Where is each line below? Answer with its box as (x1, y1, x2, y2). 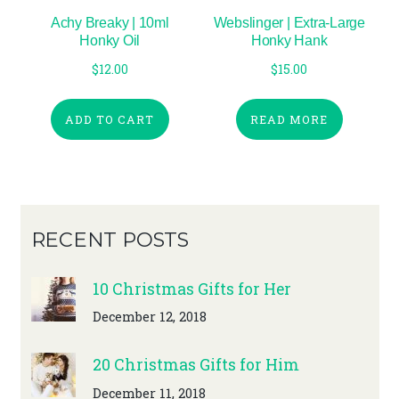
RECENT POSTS (30, 226, 189, 252)
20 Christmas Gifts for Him (92, 354, 299, 375)
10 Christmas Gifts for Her (92, 278, 291, 299)
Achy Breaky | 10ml (50, 14, 169, 30)
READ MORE (250, 112, 329, 127)
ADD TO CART (65, 112, 155, 127)
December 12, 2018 (92, 308, 207, 326)
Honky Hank (250, 32, 328, 48)
